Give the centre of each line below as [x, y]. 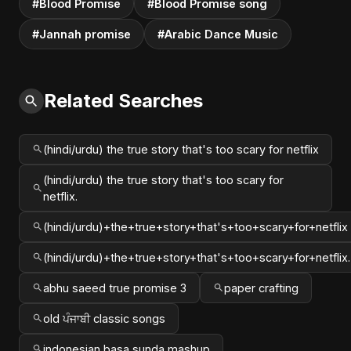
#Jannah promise [81, 34]
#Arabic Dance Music [218, 34]
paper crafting [261, 288]
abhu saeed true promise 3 [115, 288]
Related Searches [123, 100]
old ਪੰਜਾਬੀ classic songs [104, 318]
